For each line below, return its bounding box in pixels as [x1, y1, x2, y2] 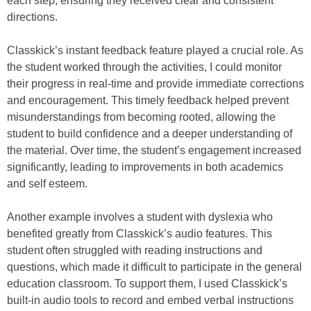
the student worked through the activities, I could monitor [7, 61, 282, 74]
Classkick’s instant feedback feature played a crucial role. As [7, 44, 303, 57]
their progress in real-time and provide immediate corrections [7, 78, 304, 90]
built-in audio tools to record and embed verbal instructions [7, 294, 294, 307]
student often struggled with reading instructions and [7, 244, 262, 257]
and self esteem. [7, 178, 87, 190]
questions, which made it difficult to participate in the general [7, 261, 302, 274]
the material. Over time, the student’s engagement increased [7, 144, 301, 157]
